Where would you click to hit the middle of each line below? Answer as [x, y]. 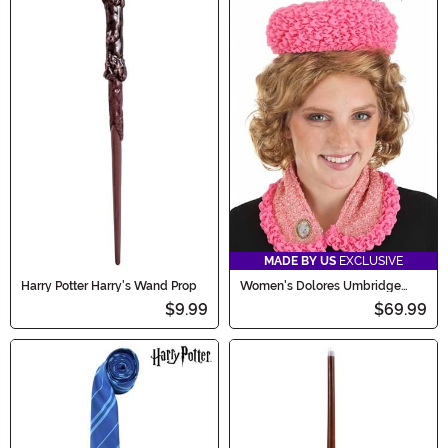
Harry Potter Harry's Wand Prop [109, 285]
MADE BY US [300, 260]
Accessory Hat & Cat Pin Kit [316, 297]
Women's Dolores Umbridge [320, 285]
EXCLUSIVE [369, 260]
